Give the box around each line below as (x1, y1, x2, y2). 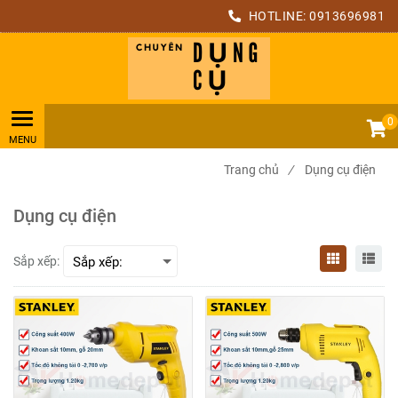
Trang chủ (224, 163, 279, 177)
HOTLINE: (245, 9, 309, 23)
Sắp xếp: (13, 253, 60, 268)
